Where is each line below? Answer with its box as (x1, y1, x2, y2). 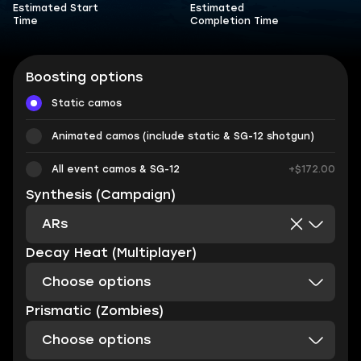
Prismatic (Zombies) (26, 303, 164, 318)
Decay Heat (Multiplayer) (26, 245, 197, 260)
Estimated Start (13, 2, 98, 14)
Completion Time (190, 15, 279, 27)
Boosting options (26, 69, 143, 85)
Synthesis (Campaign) (26, 187, 176, 202)
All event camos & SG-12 (52, 164, 180, 175)
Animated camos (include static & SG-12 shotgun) (52, 131, 314, 142)
